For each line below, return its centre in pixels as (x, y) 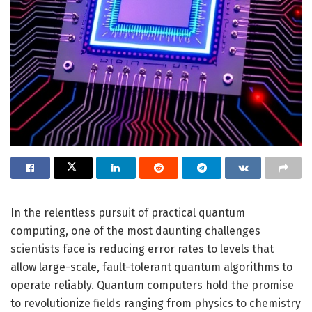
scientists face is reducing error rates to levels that (142, 249)
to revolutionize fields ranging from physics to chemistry (156, 303)
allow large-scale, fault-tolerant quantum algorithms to (151, 267)
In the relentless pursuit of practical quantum (128, 212)
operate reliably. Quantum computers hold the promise (152, 285)
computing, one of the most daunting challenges (135, 231)
